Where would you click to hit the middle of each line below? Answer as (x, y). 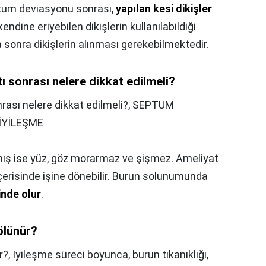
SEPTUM (153, 104)
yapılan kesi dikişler (164, 8)
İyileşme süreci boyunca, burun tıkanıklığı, (110, 254)
